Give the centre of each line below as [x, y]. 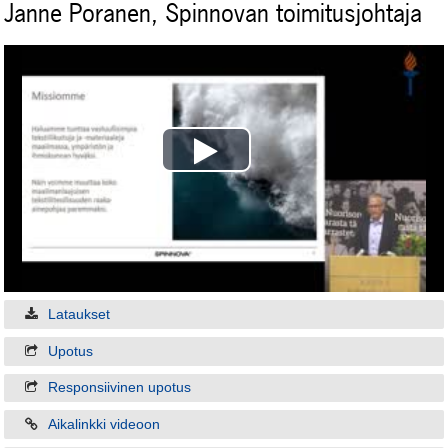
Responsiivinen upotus [119, 388]
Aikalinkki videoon [103, 424]
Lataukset [78, 315]
